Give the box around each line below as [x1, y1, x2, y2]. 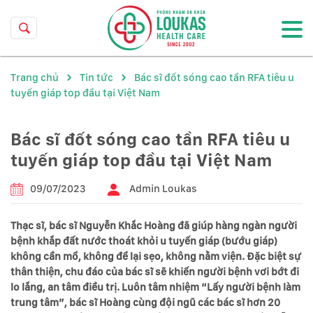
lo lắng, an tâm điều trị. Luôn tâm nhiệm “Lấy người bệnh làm [10, 281, 300, 293]
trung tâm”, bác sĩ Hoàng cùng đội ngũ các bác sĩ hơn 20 [10, 296, 280, 309]
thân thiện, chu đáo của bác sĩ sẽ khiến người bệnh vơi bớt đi [10, 265, 299, 278]
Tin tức [80, 71, 113, 84]
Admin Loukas [129, 182, 197, 195]
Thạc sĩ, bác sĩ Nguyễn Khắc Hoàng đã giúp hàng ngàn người [10, 219, 297, 232]
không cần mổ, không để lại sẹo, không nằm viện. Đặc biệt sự [10, 250, 301, 263]
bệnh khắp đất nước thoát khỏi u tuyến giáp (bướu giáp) [10, 235, 277, 247]
